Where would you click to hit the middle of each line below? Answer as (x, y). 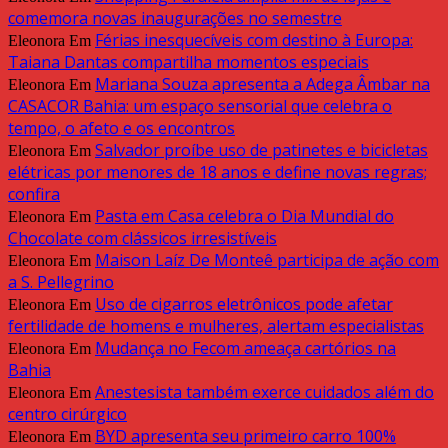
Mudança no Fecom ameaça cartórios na (245, 348)
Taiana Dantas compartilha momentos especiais (188, 62)
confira (34, 194)
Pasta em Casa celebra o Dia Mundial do (244, 216)
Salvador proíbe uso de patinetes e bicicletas (261, 150)
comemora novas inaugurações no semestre (175, 18)
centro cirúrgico (67, 414)
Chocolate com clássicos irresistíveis (142, 238)
